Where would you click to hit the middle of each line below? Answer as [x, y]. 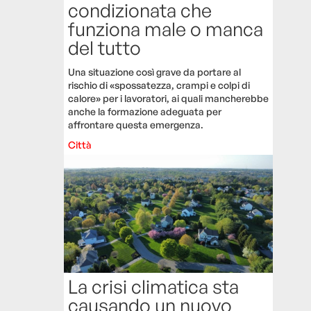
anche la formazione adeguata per [145, 112]
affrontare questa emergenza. [136, 125]
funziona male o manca [166, 29]
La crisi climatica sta [154, 286]
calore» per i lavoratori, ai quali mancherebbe [169, 99]
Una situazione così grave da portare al [155, 72]
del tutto [105, 48]
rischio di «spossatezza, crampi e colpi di [159, 85]
